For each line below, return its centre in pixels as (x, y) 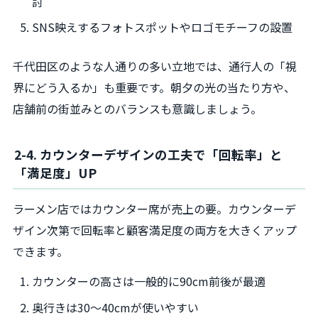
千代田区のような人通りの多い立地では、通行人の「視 (155, 66)
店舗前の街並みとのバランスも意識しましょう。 (137, 108)
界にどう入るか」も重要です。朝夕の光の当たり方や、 (154, 87)
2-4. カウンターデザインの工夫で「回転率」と (148, 155)
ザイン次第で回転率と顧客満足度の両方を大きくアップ (155, 230)
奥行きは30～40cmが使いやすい (116, 308)
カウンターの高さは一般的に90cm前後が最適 (149, 281)
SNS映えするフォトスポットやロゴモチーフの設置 (163, 27)
